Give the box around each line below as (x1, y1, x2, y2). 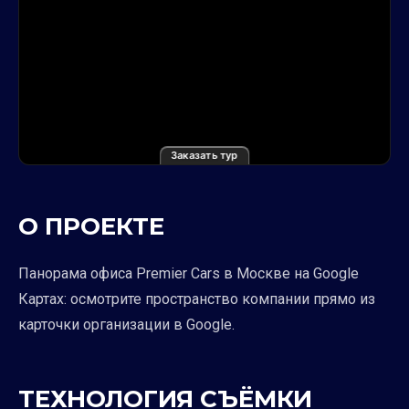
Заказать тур (171, 148, 238, 162)
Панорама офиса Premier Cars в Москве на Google (18, 264, 359, 282)
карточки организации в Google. (18, 315, 235, 333)
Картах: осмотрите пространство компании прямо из (18, 289, 375, 308)
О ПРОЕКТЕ (18, 211, 164, 241)
